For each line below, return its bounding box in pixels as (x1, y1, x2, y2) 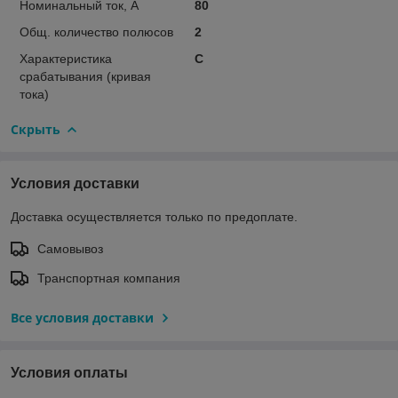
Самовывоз (37, 241, 103, 256)
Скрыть (11, 120, 60, 138)
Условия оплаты (11, 364, 128, 380)
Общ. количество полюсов (20, 24, 173, 39)
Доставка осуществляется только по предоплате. (11, 209, 298, 224)
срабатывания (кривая (20, 68, 151, 84)
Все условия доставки (11, 308, 154, 326)
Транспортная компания (37, 270, 180, 285)
